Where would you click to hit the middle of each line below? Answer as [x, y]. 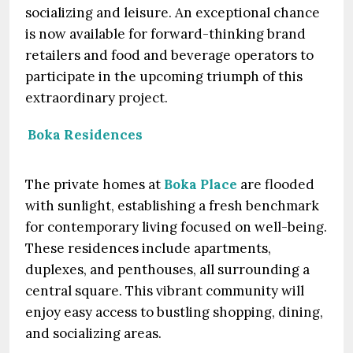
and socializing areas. [93, 333]
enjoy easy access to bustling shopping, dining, [174, 312]
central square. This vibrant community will [165, 291]
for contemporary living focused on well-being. [176, 227]
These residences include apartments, [148, 248]
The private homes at [95, 184]
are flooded [277, 184]
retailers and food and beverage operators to [169, 55]
